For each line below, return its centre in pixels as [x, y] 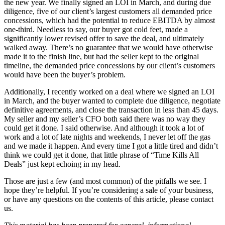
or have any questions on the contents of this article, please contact [109, 199]
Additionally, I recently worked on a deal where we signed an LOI [109, 91]
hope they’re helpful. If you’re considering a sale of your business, [109, 190]
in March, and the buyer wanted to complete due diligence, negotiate [112, 100]
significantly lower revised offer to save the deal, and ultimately [104, 38]
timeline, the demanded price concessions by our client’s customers [109, 65]
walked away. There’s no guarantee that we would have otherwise [108, 47]
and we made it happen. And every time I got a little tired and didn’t [111, 146]
